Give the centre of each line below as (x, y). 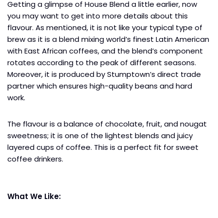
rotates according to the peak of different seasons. (102, 62)
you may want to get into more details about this (98, 16)
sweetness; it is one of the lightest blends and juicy (100, 135)
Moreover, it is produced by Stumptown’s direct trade (104, 74)
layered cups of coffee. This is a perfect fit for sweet (103, 147)
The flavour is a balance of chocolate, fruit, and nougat (107, 124)
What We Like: (35, 196)
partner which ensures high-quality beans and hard (100, 86)
